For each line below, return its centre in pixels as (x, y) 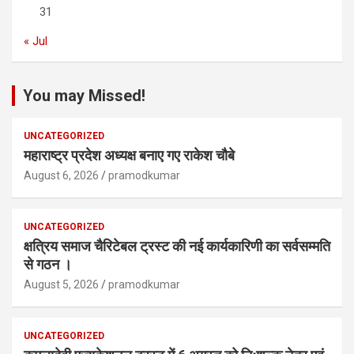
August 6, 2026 (61, 176)
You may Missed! (84, 96)
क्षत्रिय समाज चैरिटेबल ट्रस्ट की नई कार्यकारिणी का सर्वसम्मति (177, 247)
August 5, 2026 (61, 285)
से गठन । (48, 265)
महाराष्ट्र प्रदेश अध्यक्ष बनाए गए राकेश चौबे (131, 156)
